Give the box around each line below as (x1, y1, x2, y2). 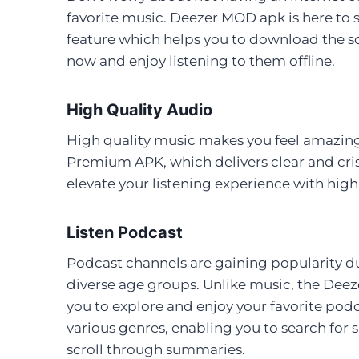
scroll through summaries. (67, 341, 245, 357)
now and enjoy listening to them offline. (67, 52, 335, 69)
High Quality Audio (67, 99, 212, 119)
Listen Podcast (67, 222, 183, 242)
